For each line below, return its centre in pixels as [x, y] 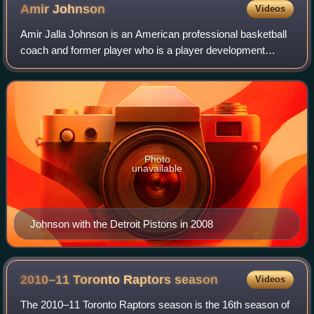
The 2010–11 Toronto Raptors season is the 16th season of [155, 305]
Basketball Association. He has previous [113, 83]
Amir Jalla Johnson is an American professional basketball [154, 34]
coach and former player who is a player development [143, 50]
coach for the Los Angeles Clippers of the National [135, 67]
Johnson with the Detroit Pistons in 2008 [122, 224]
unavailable [157, 169]
